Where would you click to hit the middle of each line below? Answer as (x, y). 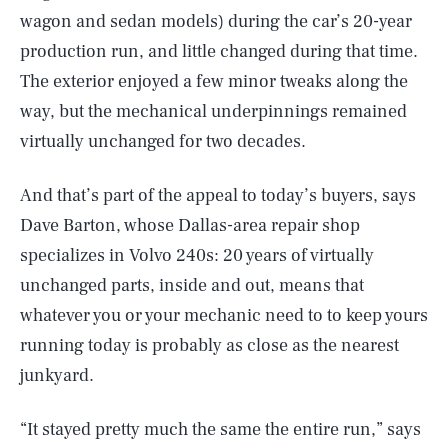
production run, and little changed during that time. (219, 51)
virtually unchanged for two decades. (163, 141)
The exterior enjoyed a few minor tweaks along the (214, 81)
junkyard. (57, 375)
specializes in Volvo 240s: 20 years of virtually (197, 255)
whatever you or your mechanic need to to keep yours (224, 315)
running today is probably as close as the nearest (209, 345)
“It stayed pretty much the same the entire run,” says (220, 429)
